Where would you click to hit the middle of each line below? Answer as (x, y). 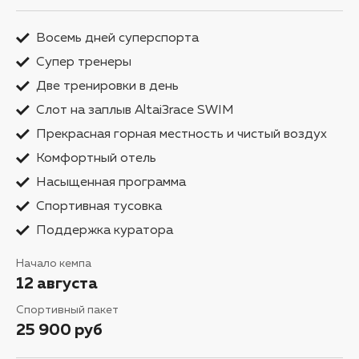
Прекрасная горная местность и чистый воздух (182, 134)
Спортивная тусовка (99, 206)
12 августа (57, 283)
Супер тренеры (84, 62)
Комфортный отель (96, 158)
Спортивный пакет (67, 310)
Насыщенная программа (111, 182)
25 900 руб (59, 330)
